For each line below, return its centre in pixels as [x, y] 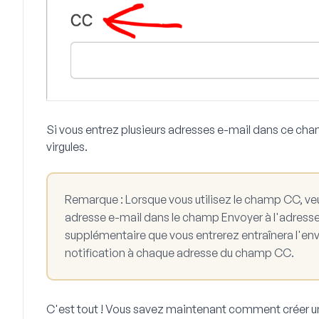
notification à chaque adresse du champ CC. [179, 252]
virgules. [67, 146]
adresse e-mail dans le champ [143, 217]
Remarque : [94, 199]
